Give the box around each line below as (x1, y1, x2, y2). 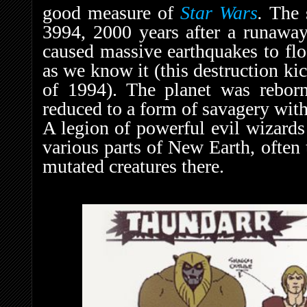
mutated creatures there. (42, 155, 224, 177)
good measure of (42, 1, 180, 23)
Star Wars (180, 1, 258, 23)
